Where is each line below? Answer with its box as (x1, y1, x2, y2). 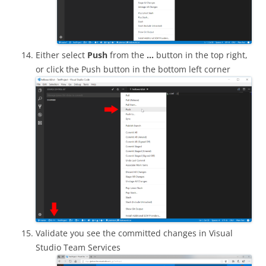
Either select (36, 49, 87, 61)
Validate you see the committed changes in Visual (36, 227, 233, 239)
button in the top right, (154, 49, 248, 61)
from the (107, 49, 147, 61)
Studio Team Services (36, 242, 121, 254)
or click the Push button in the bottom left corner (36, 63, 230, 75)
